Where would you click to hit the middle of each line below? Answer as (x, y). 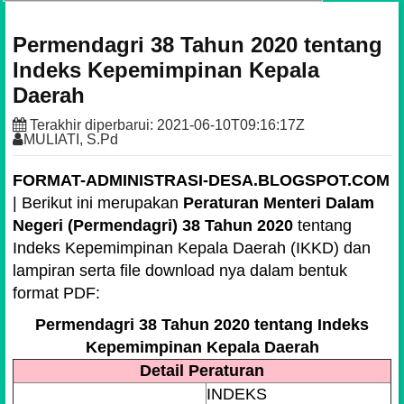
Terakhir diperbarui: (92, 124)
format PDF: (56, 293)
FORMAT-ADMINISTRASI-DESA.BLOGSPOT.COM (201, 180)
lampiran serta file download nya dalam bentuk (180, 270)
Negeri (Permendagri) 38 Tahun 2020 (153, 225)
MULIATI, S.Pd (71, 138)
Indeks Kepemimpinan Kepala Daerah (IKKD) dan (192, 248)
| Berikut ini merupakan (98, 202)
